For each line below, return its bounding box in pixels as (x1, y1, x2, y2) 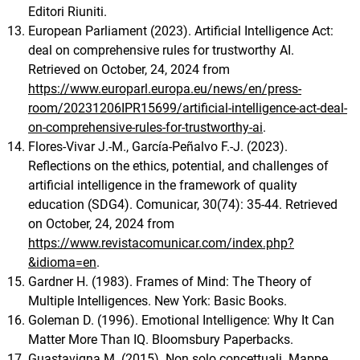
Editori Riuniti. (28, 3, 107, 19)
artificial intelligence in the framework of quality (28, 177, 297, 193)
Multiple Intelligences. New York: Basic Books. (28, 292, 287, 309)
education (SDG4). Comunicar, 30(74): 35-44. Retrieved (28, 196, 337, 212)
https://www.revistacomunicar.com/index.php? (28, 235, 294, 251)
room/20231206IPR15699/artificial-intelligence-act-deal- (28, 100, 347, 116)
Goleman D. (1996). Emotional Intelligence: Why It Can (28, 312, 334, 328)
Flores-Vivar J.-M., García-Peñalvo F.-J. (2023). (28, 138, 288, 154)
